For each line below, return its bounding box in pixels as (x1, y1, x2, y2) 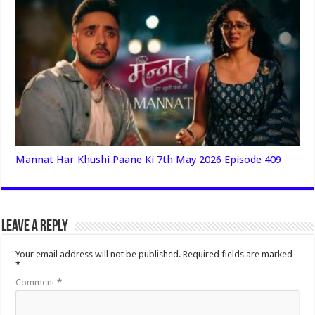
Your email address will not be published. (15, 249, 181, 260)
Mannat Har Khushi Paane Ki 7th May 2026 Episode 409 (15, 153, 282, 167)
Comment (15, 277, 58, 288)
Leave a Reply (1, 219, 69, 236)
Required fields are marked (183, 249, 293, 260)
